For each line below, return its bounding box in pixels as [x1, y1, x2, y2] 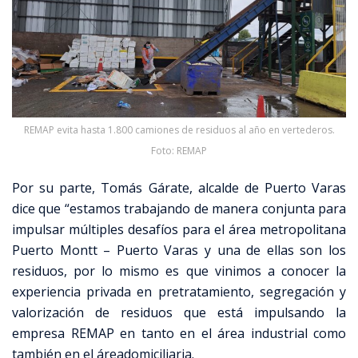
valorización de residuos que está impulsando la [12, 303, 346, 321]
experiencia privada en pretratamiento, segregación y [12, 282, 346, 300]
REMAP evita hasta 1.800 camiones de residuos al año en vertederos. [23, 122, 335, 137]
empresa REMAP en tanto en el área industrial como [12, 324, 346, 342]
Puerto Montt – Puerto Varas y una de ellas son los [12, 241, 346, 259]
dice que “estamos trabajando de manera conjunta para [12, 199, 346, 217]
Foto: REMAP [151, 143, 207, 157]
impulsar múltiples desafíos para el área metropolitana [12, 220, 346, 238]
